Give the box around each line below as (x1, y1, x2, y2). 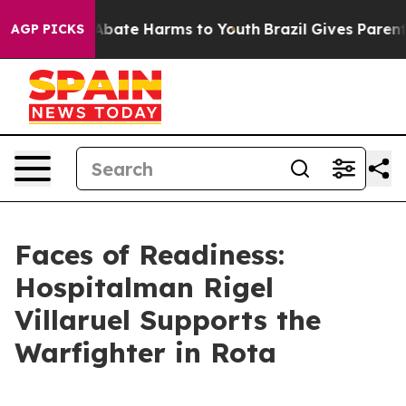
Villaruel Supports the (14, 303, 321, 337)
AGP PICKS (11, 21, 84, 37)
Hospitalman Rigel (14, 270, 274, 304)
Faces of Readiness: (14, 237, 285, 272)
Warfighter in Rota (14, 335, 276, 370)
